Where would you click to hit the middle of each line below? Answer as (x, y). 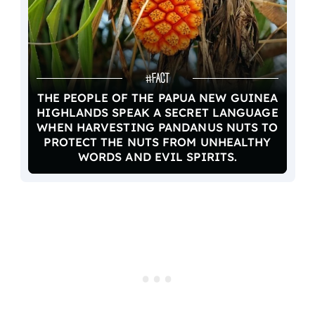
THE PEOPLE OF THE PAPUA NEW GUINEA (157, 98)
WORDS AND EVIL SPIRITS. (157, 157)
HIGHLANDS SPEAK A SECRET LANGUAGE (157, 113)
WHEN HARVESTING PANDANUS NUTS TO (157, 128)
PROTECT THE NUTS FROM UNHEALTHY (157, 142)
